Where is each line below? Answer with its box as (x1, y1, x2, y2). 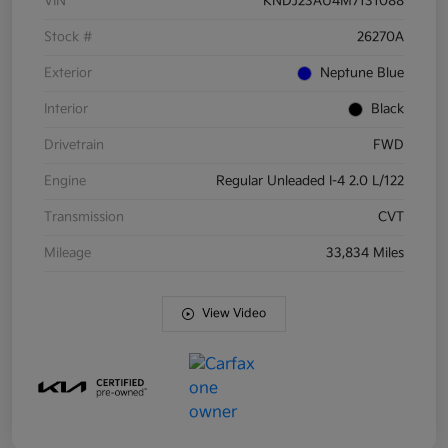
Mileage (44, 245, 91, 262)
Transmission (44, 209, 124, 226)
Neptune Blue (320, 65, 404, 82)
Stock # (44, 29, 93, 46)
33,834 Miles (326, 245, 404, 262)
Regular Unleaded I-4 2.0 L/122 (216, 173, 404, 190)
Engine (44, 173, 86, 190)
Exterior (44, 65, 92, 82)
